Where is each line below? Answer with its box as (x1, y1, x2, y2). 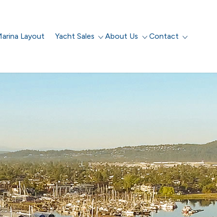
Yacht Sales (55, 31, 95, 41)
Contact (149, 31, 179, 41)
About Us (105, 31, 139, 41)
